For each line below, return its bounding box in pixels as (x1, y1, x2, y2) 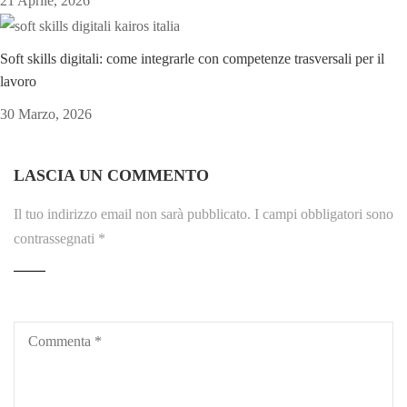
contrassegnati (14, 231, 98, 247)
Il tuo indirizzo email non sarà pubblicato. (14, 206, 251, 223)
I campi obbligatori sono (254, 206, 393, 223)
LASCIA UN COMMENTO (14, 166, 209, 185)
